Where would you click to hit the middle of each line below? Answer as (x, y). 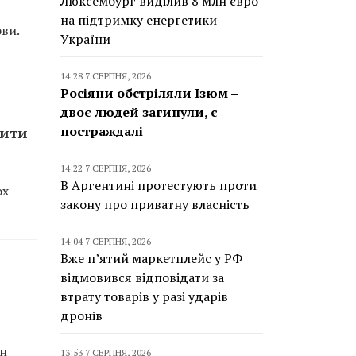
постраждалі (102, 131)
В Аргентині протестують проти (159, 185)
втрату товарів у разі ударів (144, 296)
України (85, 39)
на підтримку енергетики (139, 20)
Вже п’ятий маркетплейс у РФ (151, 258)
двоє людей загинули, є (139, 112)
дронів (81, 315)
